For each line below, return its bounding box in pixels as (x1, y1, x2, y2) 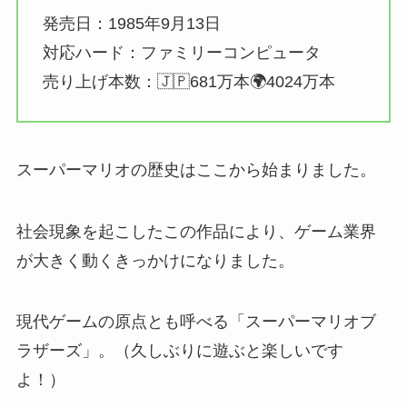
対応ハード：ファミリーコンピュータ (42, 44, 321, 63)
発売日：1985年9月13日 (42, 15, 221, 34)
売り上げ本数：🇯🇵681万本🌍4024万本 (42, 73, 335, 92)
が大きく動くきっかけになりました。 (15, 251, 294, 270)
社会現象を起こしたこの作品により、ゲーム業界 (15, 222, 376, 241)
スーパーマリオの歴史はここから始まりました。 (15, 160, 376, 179)
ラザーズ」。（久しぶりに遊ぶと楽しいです (15, 342, 343, 361)
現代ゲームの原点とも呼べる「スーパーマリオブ (15, 313, 376, 332)
